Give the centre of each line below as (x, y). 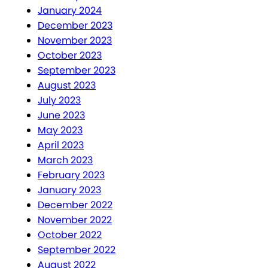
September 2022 (77, 250)
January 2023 (69, 190)
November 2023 (75, 41)
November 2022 (75, 220)
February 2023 (71, 175)
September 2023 (77, 71)
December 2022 (75, 205)
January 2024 (70, 11)
